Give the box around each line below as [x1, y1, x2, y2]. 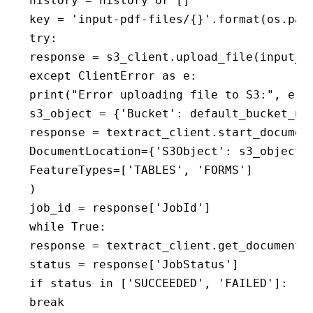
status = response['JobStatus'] [29, 258, 239, 272]
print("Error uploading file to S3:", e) [29, 88, 302, 102]
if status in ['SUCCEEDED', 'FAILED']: [29, 277, 288, 291]
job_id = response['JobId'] [29, 201, 211, 215]
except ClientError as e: [29, 69, 197, 83]
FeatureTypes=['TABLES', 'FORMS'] [29, 163, 253, 177]
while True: [29, 220, 106, 234]
